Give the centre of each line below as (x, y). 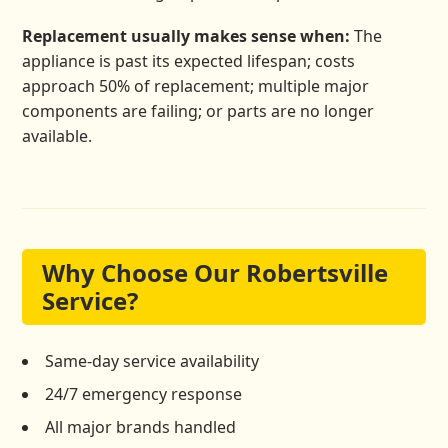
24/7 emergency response (144, 394)
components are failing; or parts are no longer (198, 110)
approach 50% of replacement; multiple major (196, 85)
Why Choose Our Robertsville (215, 273)
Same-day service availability (152, 361)
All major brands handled (141, 427)
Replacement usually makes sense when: (186, 35)
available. (57, 135)
